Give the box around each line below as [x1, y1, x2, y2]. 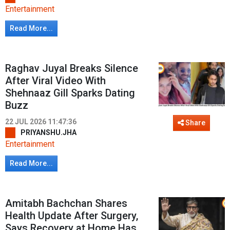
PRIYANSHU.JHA [21, 128, 76, 137]
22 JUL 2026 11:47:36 [5, 118, 76, 126]
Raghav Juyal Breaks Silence [5, 62, 138, 75]
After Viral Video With [5, 74, 106, 87]
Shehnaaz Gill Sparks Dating [5, 87, 135, 100]
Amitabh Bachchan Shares [5, 197, 127, 210]
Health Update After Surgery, [5, 209, 138, 222]
